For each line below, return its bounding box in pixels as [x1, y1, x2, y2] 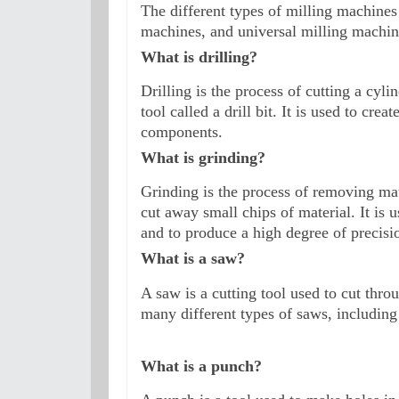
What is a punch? [141, 356, 262, 375]
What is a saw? [141, 249, 245, 268]
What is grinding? [141, 149, 265, 167]
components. [141, 123, 223, 142]
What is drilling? [141, 48, 257, 67]
